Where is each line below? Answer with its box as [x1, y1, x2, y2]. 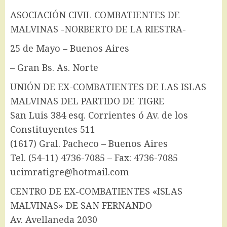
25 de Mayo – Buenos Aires [10, 42, 129, 55]
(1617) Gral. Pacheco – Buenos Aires [10, 137, 168, 150]
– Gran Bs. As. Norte [10, 61, 98, 74]
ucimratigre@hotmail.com [10, 166, 129, 178]
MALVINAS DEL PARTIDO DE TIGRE [10, 95, 164, 107]
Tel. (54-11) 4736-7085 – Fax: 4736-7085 [10, 152, 178, 164]
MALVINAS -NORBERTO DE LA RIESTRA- [10, 23, 186, 35]
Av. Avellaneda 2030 [10, 213, 97, 226]
